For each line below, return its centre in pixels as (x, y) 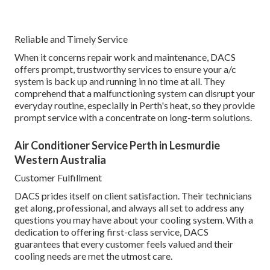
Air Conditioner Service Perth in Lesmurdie (117, 146)
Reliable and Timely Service (71, 40)
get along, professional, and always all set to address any (129, 209)
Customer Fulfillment (58, 178)
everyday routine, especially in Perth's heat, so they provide (135, 106)
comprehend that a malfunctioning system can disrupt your (135, 94)
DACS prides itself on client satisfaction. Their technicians (133, 196)
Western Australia (60, 161)
